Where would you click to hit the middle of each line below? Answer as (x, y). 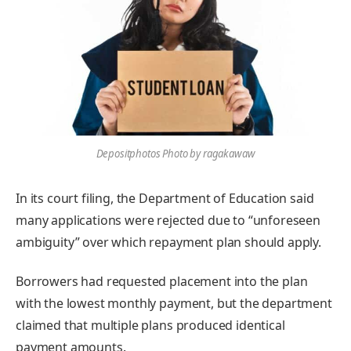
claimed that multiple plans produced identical (150, 325)
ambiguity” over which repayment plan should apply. (168, 242)
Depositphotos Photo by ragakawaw (175, 153)
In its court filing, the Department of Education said (165, 199)
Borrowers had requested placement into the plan (162, 281)
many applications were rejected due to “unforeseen (168, 221)
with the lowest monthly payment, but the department (174, 303)
